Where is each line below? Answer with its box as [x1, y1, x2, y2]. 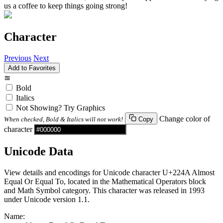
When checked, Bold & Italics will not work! [4, 115, 123, 123]
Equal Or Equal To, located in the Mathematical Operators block [4, 177, 206, 186]
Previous [4, 53, 31, 62]
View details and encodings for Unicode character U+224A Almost [4, 168, 215, 177]
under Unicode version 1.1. [4, 195, 90, 204]
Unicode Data [4, 144, 73, 158]
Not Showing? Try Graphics [16, 103, 105, 112]
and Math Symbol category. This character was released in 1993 [4, 186, 205, 195]
